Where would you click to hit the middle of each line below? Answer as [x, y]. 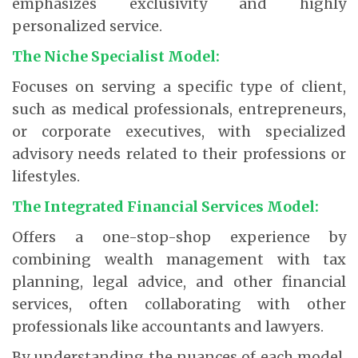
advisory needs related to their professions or [179, 153]
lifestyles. [46, 176]
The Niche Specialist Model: [116, 56]
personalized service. [87, 26]
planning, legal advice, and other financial [179, 281]
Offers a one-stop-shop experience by [179, 237]
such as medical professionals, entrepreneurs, [179, 109]
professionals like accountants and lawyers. [168, 326]
